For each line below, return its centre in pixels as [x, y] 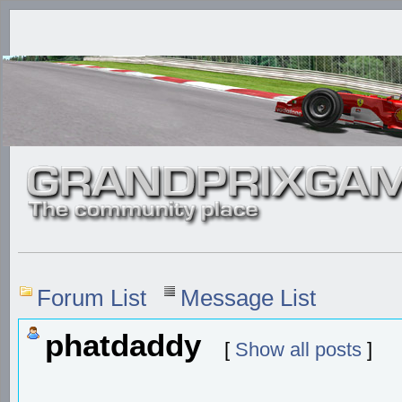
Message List [248, 297]
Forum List [92, 297]
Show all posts [298, 349]
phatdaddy [127, 345]
